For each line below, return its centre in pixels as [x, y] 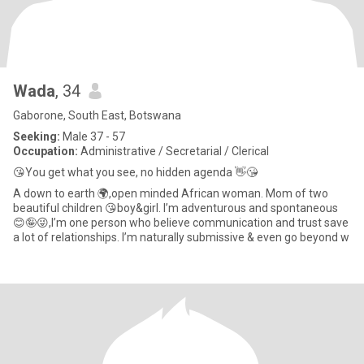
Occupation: [45, 151]
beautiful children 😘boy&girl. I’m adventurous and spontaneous [175, 208]
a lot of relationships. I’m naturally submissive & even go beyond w [181, 237]
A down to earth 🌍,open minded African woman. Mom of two [171, 193]
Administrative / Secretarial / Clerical [173, 151]
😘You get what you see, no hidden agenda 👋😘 [135, 172]
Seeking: [37, 136]
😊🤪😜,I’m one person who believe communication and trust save [181, 223]
